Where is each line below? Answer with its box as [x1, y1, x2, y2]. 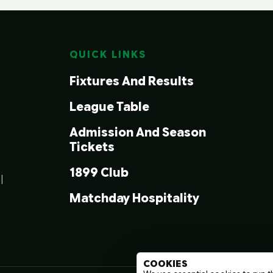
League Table [69, 99, 149, 115]
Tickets [69, 140, 115, 155]
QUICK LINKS [69, 49, 146, 62]
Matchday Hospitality [69, 191, 199, 207]
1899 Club [69, 165, 129, 181]
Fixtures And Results [69, 74, 194, 90]
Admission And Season [69, 125, 206, 141]
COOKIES [143, 258, 188, 269]
